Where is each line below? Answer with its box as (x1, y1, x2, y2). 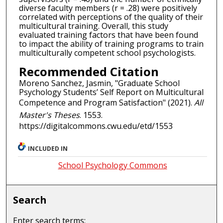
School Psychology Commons (58, 159, 167, 171)
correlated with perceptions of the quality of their (18, 11, 203, 22)
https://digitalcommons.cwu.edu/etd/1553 (18, 120, 173, 131)
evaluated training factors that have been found (18, 29, 198, 40)
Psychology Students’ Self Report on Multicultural (18, 86, 204, 98)
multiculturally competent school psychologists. (18, 47, 196, 58)
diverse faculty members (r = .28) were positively (18, 2, 197, 13)
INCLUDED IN (28, 144, 68, 153)
